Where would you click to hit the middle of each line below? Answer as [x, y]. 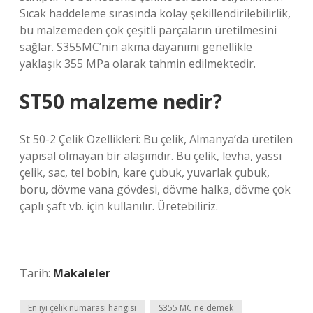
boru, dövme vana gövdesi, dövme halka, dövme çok [155, 189]
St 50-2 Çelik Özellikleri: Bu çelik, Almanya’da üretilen [156, 139]
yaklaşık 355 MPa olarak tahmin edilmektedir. [138, 64]
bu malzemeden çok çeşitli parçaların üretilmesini [148, 30]
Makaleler [82, 273]
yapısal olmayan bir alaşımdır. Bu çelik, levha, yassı [151, 156]
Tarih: [36, 273]
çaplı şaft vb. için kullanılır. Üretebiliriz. [119, 206]
